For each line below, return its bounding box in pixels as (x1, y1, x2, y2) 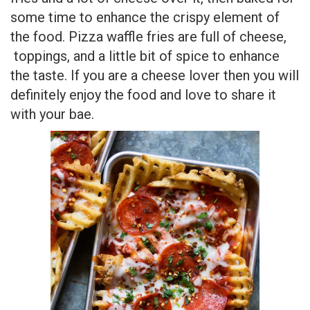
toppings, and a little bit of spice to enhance (10, 48, 280, 65)
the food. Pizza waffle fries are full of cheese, (10, 28, 286, 46)
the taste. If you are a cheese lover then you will (10, 67, 299, 84)
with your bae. (10, 106, 94, 123)
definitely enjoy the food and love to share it (10, 86, 276, 104)
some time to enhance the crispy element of (10, 9, 280, 26)
